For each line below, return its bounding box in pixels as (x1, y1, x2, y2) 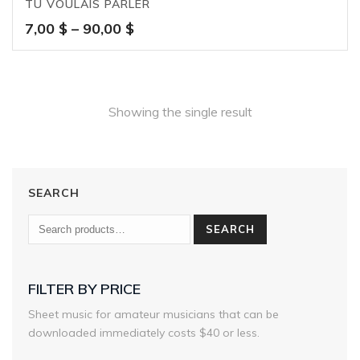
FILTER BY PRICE (28, 280, 141, 299)
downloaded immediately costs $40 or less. (28, 325, 260, 341)
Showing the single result (108, 104, 252, 121)
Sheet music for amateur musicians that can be (28, 307, 279, 322)
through (133, 74, 187, 93)
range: (133, 37, 177, 56)
